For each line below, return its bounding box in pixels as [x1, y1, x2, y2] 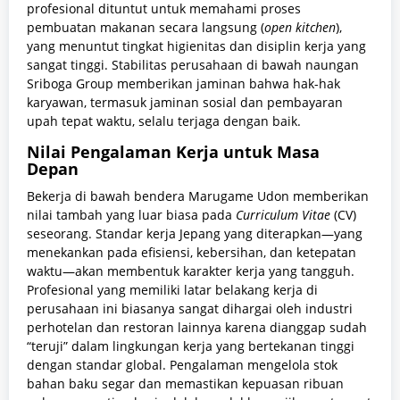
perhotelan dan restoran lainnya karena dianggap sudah [27, 319, 367, 337]
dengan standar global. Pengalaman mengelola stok [27, 356, 337, 374]
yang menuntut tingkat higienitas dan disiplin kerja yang [27, 37, 366, 55]
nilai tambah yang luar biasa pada [27, 206, 236, 224]
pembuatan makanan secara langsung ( [27, 19, 264, 37]
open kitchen [264, 19, 336, 37]
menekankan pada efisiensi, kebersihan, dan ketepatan [27, 244, 356, 262]
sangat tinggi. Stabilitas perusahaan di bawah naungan [27, 56, 359, 74]
